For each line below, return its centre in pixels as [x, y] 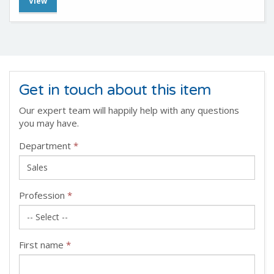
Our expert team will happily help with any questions [129, 110]
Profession [43, 195]
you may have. [49, 123]
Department [46, 146]
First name [43, 245]
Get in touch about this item [115, 90]
